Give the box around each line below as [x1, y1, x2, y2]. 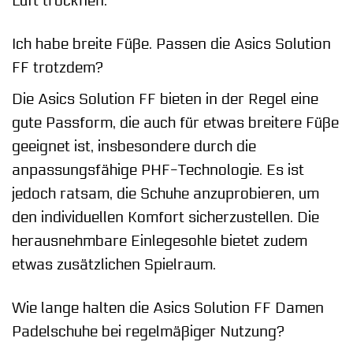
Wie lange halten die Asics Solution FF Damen [12, 299, 324, 317]
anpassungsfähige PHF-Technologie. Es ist [12, 161, 304, 179]
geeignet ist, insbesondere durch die [12, 137, 256, 155]
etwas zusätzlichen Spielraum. [12, 255, 216, 273]
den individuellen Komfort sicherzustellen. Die [12, 208, 319, 226]
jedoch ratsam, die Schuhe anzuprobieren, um [12, 184, 319, 203]
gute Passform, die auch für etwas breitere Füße [12, 113, 339, 132]
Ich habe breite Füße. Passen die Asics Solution [12, 35, 331, 53]
